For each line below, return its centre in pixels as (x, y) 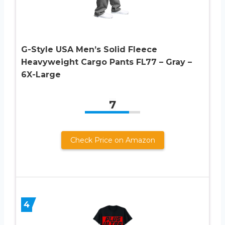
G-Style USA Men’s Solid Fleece (89, 50)
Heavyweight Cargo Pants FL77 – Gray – (106, 62)
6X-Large (41, 75)
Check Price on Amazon (113, 140)
